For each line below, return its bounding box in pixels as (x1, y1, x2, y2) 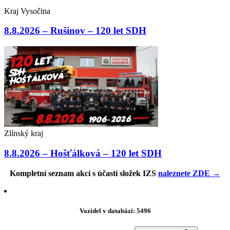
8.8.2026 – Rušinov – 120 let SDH (4, 25, 146, 36)
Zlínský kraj (4, 129, 43, 138)
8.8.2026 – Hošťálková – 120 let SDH (4, 147, 162, 159)
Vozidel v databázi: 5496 (79, 206, 151, 215)
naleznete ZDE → (158, 168, 220, 178)
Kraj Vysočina (4, 6, 50, 15)
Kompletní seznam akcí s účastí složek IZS (10, 168, 158, 178)
